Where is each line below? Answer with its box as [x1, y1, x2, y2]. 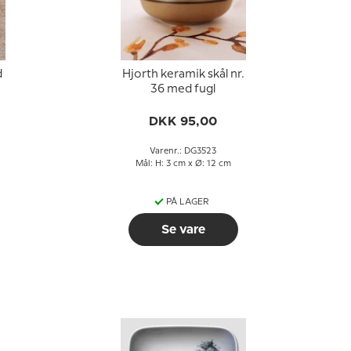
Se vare [161, 223, 205, 236]
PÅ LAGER [166, 198, 209, 206]
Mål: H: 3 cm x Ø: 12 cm [135, 160, 231, 168]
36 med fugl [150, 84, 215, 95]
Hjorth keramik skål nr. [121, 69, 244, 80]
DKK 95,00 [149, 115, 217, 128]
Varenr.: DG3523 [150, 147, 216, 155]
